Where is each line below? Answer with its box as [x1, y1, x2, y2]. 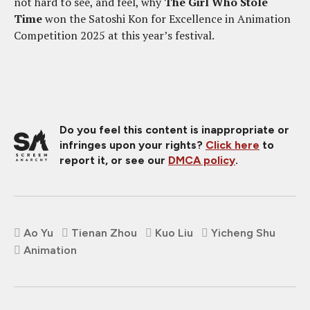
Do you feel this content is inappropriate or [60, 122, 289, 136]
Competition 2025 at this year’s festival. [14, 27, 217, 43]
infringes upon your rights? [60, 138, 206, 152]
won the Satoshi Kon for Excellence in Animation [42, 10, 291, 26]
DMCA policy [168, 153, 235, 167]
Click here [206, 138, 259, 152]
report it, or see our [60, 153, 168, 167]
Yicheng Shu [211, 226, 275, 239]
